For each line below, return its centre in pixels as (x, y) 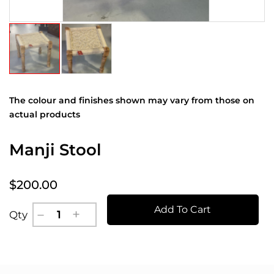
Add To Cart (183, 210)
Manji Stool (55, 150)
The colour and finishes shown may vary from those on (132, 101)
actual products (45, 115)
